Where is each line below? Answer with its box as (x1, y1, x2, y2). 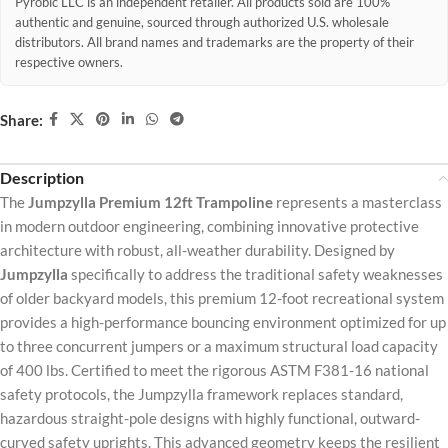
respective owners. (15, 55, 123, 71)
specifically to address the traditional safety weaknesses (68, 265, 443, 284)
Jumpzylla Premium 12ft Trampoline (28, 193, 273, 212)
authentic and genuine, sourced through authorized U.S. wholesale (15, 15, 389, 31)
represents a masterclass (273, 193, 442, 212)
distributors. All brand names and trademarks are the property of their (15, 35, 414, 51)
